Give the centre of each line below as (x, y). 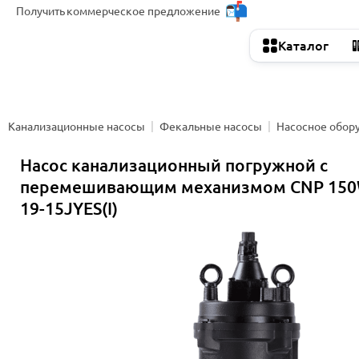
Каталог (303, 46)
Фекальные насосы (211, 126)
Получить (40, 11)
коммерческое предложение (143, 11)
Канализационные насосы (77, 126)
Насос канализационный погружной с (174, 165)
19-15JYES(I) (69, 208)
